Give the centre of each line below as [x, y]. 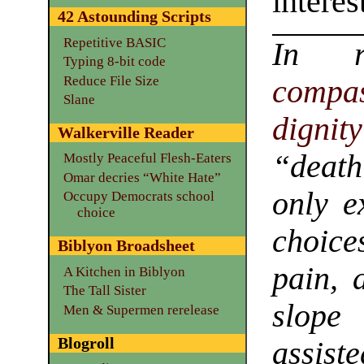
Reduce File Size [111, 80]
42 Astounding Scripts [134, 17]
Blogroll [86, 342]
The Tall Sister [104, 291]
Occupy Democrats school [139, 197]
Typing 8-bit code [114, 62]
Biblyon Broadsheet [126, 246]
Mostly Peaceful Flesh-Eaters [147, 158]
